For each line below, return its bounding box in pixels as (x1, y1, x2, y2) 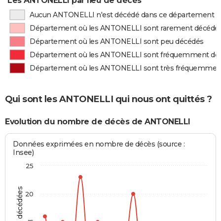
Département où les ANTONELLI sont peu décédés (30, 37, 204, 46)
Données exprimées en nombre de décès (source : (13, 140, 185, 149)
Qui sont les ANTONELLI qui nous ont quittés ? (5, 93, 212, 105)
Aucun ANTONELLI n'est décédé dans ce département (29, 10, 215, 19)
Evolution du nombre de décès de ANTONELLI (5, 116, 190, 126)
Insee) (13, 148, 34, 157)
